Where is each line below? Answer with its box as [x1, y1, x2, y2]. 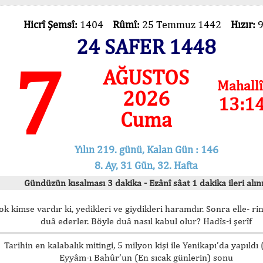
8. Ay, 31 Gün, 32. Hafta [95, 159, 198, 171]
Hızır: [230, 18, 258, 31]
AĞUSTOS [103, 65, 190, 89]
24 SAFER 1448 [76, 34, 216, 59]
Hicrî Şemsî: [23, 18, 80, 31]
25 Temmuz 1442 [141, 18, 231, 31]
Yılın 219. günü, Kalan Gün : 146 [74, 143, 218, 156]
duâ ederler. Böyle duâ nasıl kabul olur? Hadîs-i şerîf [41, 215, 252, 227]
